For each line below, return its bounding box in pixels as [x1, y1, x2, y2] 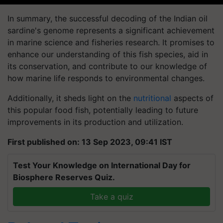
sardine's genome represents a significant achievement [7, 25, 215, 35]
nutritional [133, 93, 171, 103]
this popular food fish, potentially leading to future [7, 105, 198, 115]
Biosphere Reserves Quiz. [13, 172, 115, 182]
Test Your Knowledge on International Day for [13, 160, 191, 170]
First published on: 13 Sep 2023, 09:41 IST [7, 137, 172, 147]
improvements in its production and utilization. [7, 117, 183, 127]
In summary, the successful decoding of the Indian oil [7, 13, 208, 23]
